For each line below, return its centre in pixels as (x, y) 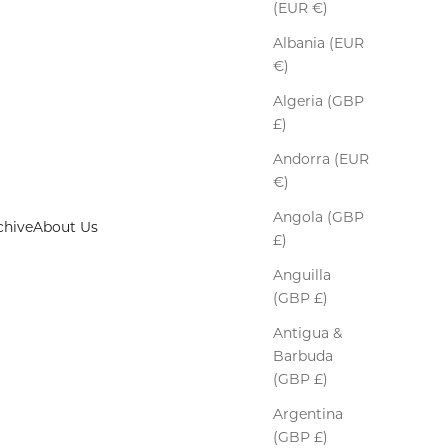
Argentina (308, 414)
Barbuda (303, 356)
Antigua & (307, 333)
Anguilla (302, 275)
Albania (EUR (318, 43)
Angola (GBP (318, 217)
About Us (65, 227)
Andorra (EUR (321, 159)
